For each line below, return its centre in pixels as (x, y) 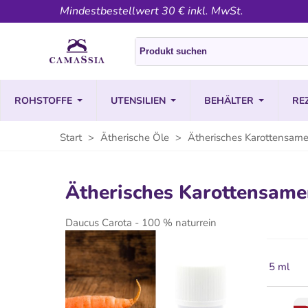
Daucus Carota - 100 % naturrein (141, 223)
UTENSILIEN (138, 100)
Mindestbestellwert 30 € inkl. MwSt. (152, 11)
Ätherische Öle (136, 137)
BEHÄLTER (229, 100)
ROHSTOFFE (43, 100)
